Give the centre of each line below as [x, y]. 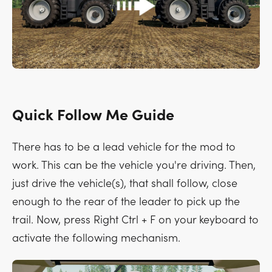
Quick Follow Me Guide [93, 116]
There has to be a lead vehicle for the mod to [124, 148]
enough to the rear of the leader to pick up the [126, 202]
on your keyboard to [207, 220]
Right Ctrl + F [124, 220]
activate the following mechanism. [96, 239]
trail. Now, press [53, 220]
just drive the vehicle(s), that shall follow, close [125, 184]
